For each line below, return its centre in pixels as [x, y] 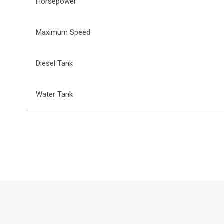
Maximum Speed [63, 32]
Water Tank [54, 94]
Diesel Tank [54, 63]
